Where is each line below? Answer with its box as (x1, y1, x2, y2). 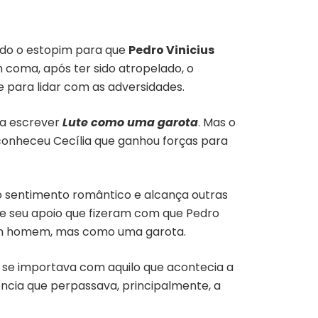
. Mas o (198, 114, 236, 131)
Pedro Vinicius (128, 42, 214, 58)
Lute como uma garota (62, 114, 198, 131)
